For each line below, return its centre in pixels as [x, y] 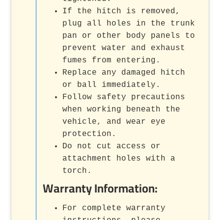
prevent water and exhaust [124, 48]
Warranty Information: [100, 188]
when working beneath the [122, 109]
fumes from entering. [112, 60]
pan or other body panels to [129, 36]
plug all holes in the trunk [129, 23]
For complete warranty [114, 208]
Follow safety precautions [124, 97]
